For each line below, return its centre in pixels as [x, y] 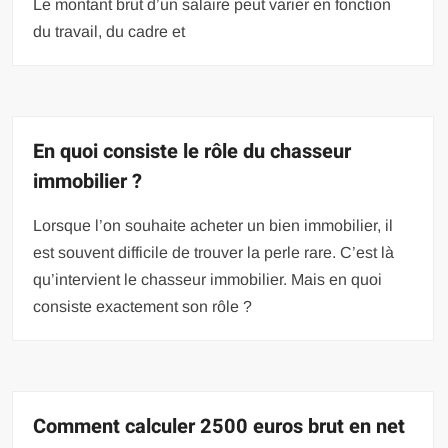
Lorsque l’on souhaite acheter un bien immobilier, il [213, 225]
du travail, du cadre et [109, 31]
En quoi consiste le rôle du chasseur [192, 151]
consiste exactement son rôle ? [143, 306]
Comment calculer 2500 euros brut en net [219, 426]
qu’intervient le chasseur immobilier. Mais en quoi [208, 279]
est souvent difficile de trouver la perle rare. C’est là [214, 252]
